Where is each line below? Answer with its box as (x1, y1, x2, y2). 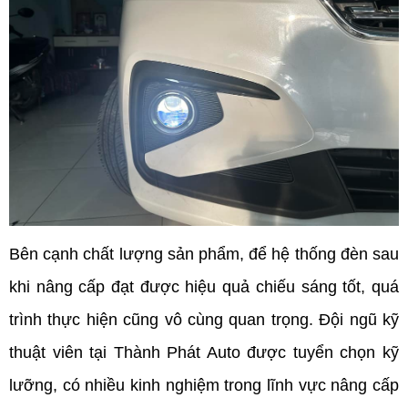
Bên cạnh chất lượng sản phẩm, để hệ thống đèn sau (9, 245, 399, 264)
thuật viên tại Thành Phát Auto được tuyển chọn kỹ (9, 343, 399, 362)
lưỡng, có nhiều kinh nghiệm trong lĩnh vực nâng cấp (9, 376, 399, 395)
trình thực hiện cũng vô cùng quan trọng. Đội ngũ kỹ (9, 311, 399, 330)
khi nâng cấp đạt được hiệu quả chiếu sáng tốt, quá (9, 278, 399, 297)
